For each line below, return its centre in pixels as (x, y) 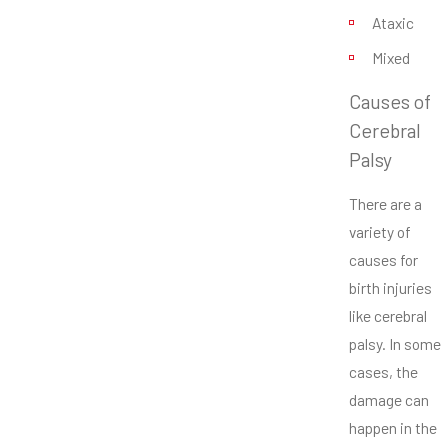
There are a (385, 204)
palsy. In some (395, 344)
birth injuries (390, 288)
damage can (389, 400)
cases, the (383, 372)
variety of (380, 232)
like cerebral (388, 316)
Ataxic (395, 23)
